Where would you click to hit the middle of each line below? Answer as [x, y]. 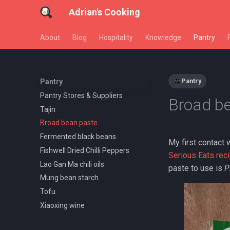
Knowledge [163, 37]
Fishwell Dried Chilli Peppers [85, 150]
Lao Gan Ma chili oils [72, 164]
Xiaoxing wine [62, 205]
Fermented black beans [78, 137]
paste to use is [196, 168]
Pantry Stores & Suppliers [81, 95]
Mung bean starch [69, 178]
